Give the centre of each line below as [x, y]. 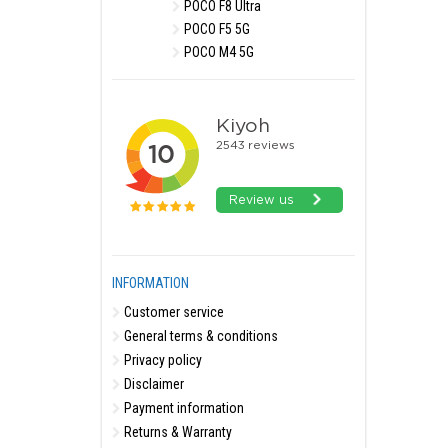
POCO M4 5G [217, 52]
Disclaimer [152, 384]
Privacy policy [161, 360]
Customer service [172, 312]
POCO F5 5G [215, 29]
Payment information [182, 408]
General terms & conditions [199, 336]
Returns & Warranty [176, 432]
